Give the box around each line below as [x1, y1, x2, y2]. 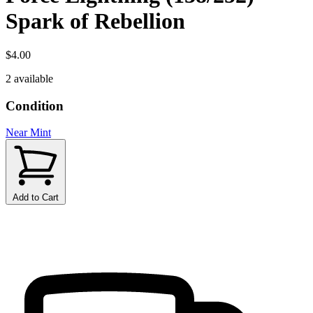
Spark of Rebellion [6, 8, 185, 34]
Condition [6, 98, 64, 113]
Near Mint [6, 126, 51, 139]
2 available [6, 73, 53, 85]
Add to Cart [13, 192, 59, 203]
